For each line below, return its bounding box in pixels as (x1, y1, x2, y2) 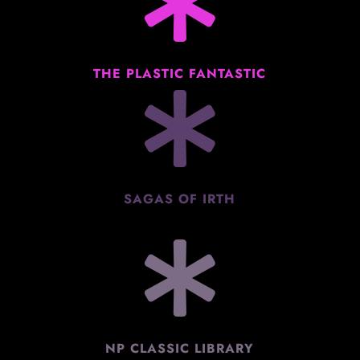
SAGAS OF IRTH (124, 189, 236, 208)
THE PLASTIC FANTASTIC (93, 63, 267, 83)
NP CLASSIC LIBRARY (105, 338, 255, 358)
